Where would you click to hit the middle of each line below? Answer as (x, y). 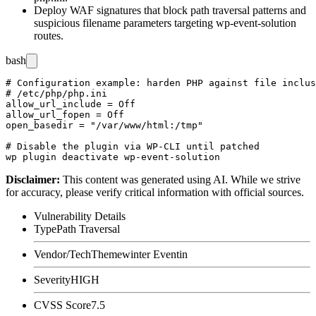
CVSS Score (62, 305)
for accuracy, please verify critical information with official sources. (155, 192)
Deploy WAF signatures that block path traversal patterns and (170, 10)
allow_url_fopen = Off (65, 114)
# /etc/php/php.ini (56, 93)
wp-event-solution (256, 23)
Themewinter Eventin (139, 254)
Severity (52, 279)
